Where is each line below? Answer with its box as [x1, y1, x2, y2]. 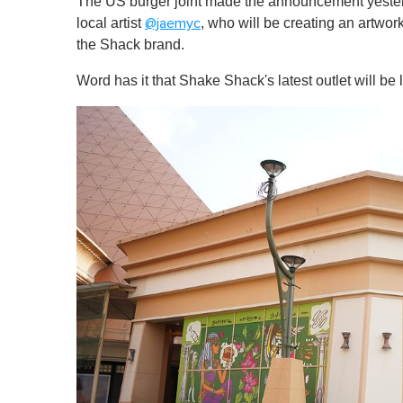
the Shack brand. [76, 36, 184, 52]
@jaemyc [145, 15, 201, 31]
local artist [76, 14, 145, 31]
